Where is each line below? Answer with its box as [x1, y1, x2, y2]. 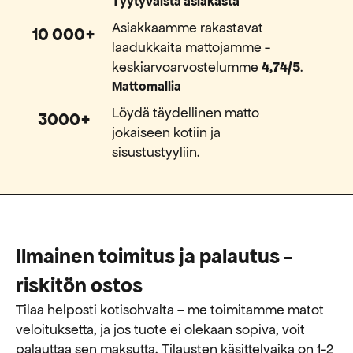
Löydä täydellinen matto [112, 103, 260, 121]
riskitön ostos [16, 272, 143, 298]
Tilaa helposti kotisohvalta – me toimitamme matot [16, 300, 324, 318]
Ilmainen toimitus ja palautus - [16, 243, 292, 269]
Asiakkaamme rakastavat [112, 18, 264, 36]
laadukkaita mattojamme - [112, 38, 271, 56]
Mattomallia [112, 77, 182, 95]
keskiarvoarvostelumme [112, 58, 262, 76]
